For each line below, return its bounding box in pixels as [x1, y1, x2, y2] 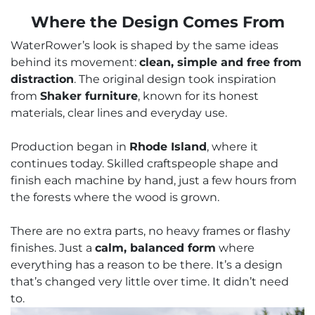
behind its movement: [11, 56, 139, 70]
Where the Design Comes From [30, 13, 285, 32]
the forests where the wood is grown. [11, 191, 219, 205]
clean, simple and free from [139, 56, 302, 70]
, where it [207, 140, 258, 154]
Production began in [11, 140, 129, 154]
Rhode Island [129, 140, 207, 154]
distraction [11, 72, 74, 86]
